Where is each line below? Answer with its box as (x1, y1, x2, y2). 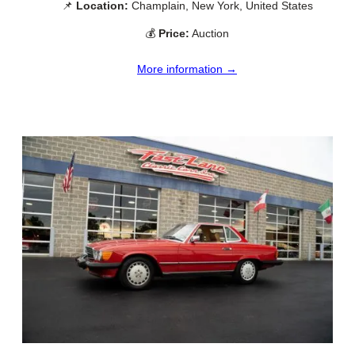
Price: (158, 27, 189, 40)
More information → (137, 62, 237, 75)
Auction (189, 27, 229, 40)
